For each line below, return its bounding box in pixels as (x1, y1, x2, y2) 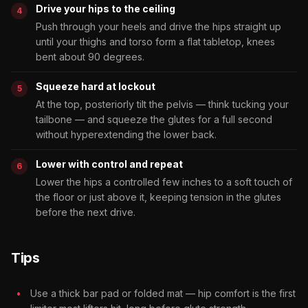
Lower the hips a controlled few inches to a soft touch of (36, 175, 292, 188)
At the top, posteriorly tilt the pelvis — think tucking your (36, 98, 289, 110)
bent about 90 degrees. (36, 50, 144, 63)
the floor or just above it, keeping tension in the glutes (36, 190, 281, 203)
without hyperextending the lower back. (36, 128, 217, 140)
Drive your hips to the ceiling (36, 2, 175, 14)
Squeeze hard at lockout (36, 80, 155, 92)
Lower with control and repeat (36, 157, 183, 170)
